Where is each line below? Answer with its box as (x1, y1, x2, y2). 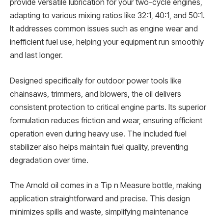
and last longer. (10, 51, 63, 60)
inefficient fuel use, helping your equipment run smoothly (10, 37, 204, 47)
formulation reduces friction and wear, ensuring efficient (10, 115, 202, 125)
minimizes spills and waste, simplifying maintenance (10, 207, 189, 217)
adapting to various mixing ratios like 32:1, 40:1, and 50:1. (10, 11, 205, 21)
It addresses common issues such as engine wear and (10, 24, 198, 34)
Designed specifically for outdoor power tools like (10, 76, 182, 85)
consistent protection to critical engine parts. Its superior (10, 102, 206, 112)
